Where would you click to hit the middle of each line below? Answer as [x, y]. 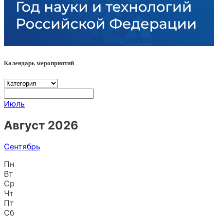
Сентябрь [22, 147]
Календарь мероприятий [39, 63]
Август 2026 [41, 125]
